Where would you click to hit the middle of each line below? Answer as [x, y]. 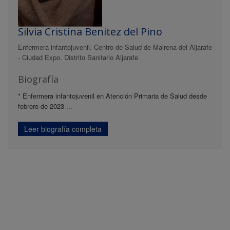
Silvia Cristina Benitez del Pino [90, 32]
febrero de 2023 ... [45, 106]
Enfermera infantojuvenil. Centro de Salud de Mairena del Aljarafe [115, 47]
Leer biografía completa [63, 129]
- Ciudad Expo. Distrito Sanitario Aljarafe [78, 57]
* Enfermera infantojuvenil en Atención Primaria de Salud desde [112, 96]
